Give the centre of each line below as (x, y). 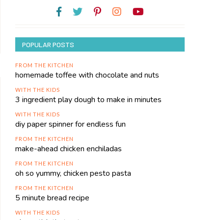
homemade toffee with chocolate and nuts (87, 75)
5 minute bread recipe (52, 198)
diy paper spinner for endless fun (70, 124)
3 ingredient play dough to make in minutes (88, 100)
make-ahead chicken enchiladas (69, 149)
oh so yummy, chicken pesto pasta (73, 174)
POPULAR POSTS (48, 45)
